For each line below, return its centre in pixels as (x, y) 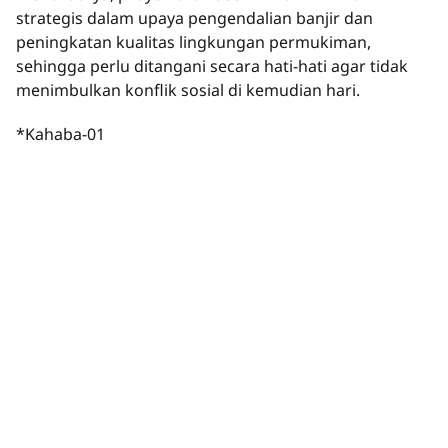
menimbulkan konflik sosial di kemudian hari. (188, 90)
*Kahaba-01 (60, 134)
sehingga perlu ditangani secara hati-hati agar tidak (212, 66)
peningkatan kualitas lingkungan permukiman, (193, 42)
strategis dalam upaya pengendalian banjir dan (194, 18)
